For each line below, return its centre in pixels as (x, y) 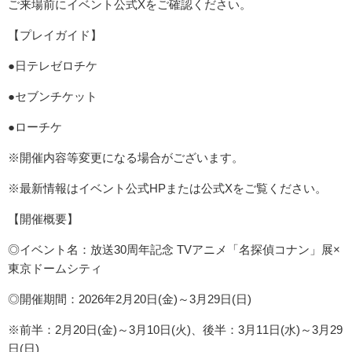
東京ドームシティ (55, 269)
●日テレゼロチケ (53, 66)
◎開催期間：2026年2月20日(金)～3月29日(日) (130, 299)
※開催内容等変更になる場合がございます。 (126, 158)
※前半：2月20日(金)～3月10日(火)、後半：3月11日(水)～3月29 (175, 330)
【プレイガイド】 (55, 35)
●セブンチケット (53, 97)
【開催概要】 (43, 219)
